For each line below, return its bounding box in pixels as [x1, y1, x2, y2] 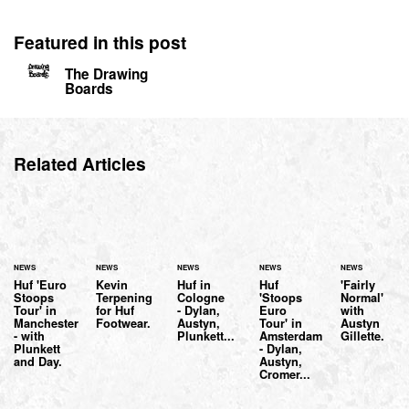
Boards [65, 78, 113, 99]
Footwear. [95, 315, 151, 332]
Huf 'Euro [14, 277, 67, 294]
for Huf [95, 302, 134, 320]
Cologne [177, 289, 225, 307]
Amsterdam [258, 328, 322, 345]
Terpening [95, 289, 152, 307]
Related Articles [14, 150, 146, 176]
